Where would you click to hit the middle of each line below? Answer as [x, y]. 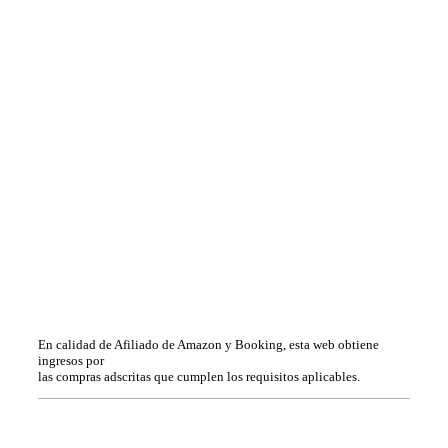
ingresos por [71, 361]
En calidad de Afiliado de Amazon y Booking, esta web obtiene [208, 345]
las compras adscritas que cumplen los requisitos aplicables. [199, 377]
